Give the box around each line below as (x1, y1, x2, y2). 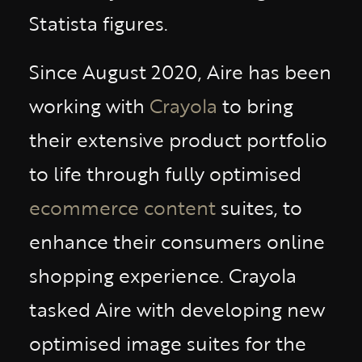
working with (29, 91, 149, 120)
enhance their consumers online (29, 227, 325, 255)
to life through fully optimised (29, 159, 301, 187)
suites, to (216, 193, 302, 221)
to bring (217, 91, 293, 120)
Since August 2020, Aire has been (29, 57, 331, 86)
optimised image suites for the (29, 329, 306, 357)
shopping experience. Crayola (29, 261, 297, 289)
